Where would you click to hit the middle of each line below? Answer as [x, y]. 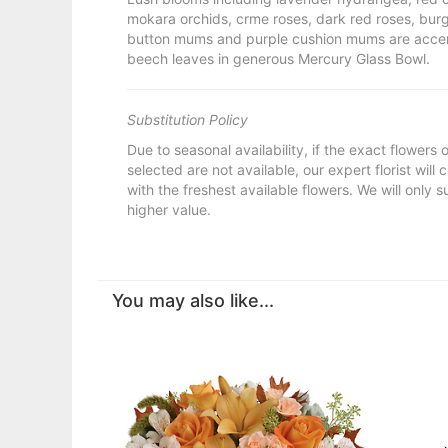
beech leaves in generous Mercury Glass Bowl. [278, 58]
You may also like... [193, 300]
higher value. [169, 209]
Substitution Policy [187, 119]
